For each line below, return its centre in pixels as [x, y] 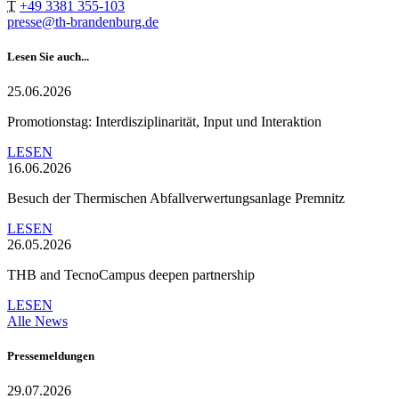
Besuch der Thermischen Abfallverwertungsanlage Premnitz [176, 199]
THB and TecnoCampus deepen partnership [131, 275]
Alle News [37, 322]
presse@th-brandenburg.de [83, 21]
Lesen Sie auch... [48, 56]
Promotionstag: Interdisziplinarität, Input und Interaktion [164, 122]
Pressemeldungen [51, 356]
